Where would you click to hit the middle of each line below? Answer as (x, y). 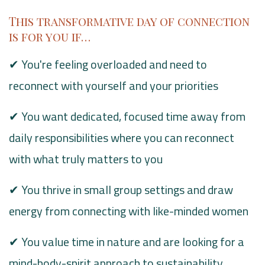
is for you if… (50, 37)
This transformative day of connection (129, 21)
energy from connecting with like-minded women (129, 211)
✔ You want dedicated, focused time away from (127, 117)
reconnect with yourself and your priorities (114, 86)
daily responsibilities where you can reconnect (122, 138)
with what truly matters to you (86, 159)
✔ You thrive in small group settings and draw (121, 190)
